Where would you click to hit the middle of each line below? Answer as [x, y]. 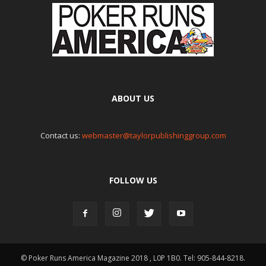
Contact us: [61, 136]
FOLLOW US [133, 180]
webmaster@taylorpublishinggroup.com [154, 136]
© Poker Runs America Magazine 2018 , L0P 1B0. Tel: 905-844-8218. [133, 258]
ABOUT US [133, 99]
